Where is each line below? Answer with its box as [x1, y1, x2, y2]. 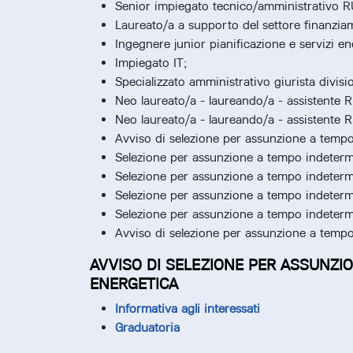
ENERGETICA [90, 274, 178, 294]
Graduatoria [115, 320, 180, 336]
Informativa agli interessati [115, 301, 260, 317]
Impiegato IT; [115, 55, 187, 71]
